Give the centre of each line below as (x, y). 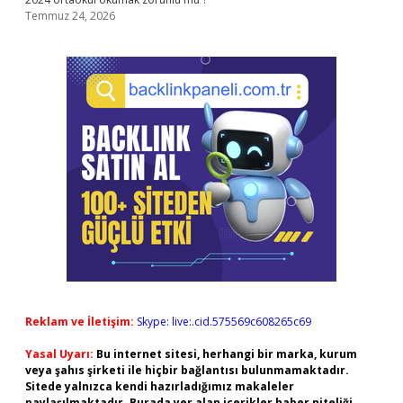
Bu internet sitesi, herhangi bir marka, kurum (227, 354)
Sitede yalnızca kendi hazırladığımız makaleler (160, 386)
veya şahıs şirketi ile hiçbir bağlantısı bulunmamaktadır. (187, 370)
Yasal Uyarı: (59, 354)
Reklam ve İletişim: (80, 322)
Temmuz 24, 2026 (70, 16)
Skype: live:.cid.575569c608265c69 (224, 322)
